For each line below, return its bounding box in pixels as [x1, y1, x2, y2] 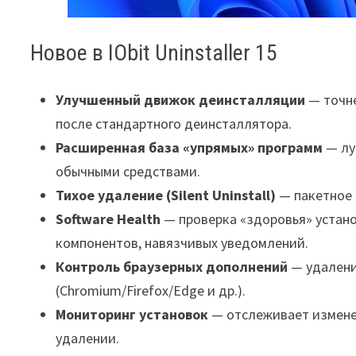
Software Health [56, 210, 161, 228]
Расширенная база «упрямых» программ [56, 138, 323, 157]
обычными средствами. [56, 162, 201, 180]
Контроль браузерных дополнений [56, 257, 288, 276]
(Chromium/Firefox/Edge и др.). [56, 281, 246, 300]
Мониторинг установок [56, 305, 209, 323]
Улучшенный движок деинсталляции [56, 91, 306, 109]
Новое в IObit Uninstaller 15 [30, 40, 278, 66]
